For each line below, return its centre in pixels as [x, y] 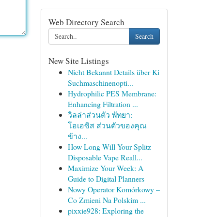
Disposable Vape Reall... [105, 157]
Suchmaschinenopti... [100, 83]
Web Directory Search [86, 22]
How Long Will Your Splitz [109, 147]
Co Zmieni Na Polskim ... [107, 200]
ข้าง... [77, 136]
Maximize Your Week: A [105, 168]
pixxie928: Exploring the [106, 210]
